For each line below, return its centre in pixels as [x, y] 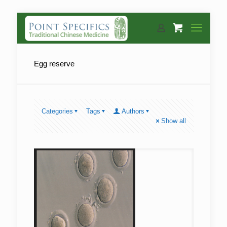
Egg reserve [54, 64]
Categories [57, 111]
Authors [133, 111]
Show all [173, 121]
